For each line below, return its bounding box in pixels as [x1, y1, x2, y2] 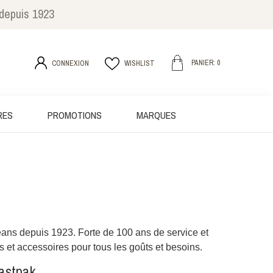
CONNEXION [51, 58, 89, 68]
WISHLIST [124, 58, 155, 68]
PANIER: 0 [191, 58, 220, 68]
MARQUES [136, 108, 176, 122]
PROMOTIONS [48, 108, 102, 122]
